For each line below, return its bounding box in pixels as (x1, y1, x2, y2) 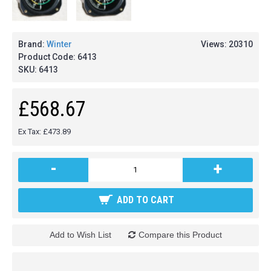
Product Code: (18, 51, 77, 62)
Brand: (18, 39, 47, 49)
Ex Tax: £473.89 (18, 126, 71, 136)
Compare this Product (138, 229, 222, 240)
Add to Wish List (49, 229, 111, 240)
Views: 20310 (201, 39, 253, 49)
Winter (47, 39, 72, 49)
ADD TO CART (117, 194, 174, 206)
